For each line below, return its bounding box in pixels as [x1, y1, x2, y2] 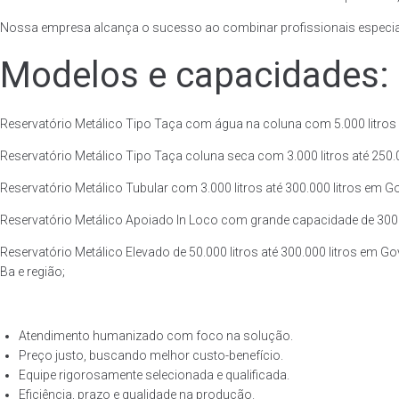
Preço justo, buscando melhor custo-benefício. [19, 348, 283, 362]
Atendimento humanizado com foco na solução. [19, 329, 293, 343]
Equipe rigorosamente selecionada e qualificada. [19, 368, 289, 382]
